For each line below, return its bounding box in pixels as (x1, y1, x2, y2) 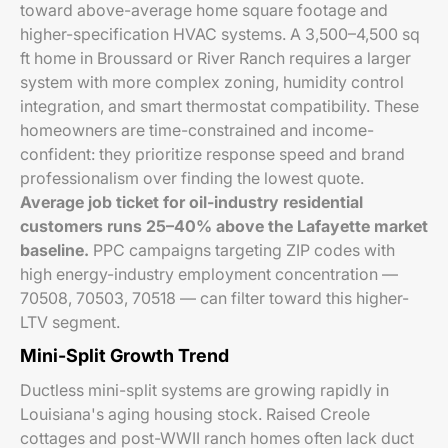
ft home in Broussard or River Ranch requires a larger (20, 48, 411, 68)
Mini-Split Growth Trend (20, 345, 229, 366)
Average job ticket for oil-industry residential (20, 192, 363, 212)
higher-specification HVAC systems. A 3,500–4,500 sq (20, 24, 420, 44)
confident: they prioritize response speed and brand (20, 144, 405, 164)
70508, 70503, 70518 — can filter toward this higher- (20, 288, 409, 308)
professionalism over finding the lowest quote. (20, 168, 364, 188)
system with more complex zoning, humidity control (20, 72, 404, 92)
